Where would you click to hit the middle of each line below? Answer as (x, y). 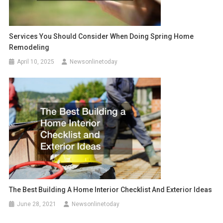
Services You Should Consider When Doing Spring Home (102, 36)
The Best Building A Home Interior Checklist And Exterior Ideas (111, 189)
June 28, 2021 (37, 204)
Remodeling (29, 47)
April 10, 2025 (36, 61)
